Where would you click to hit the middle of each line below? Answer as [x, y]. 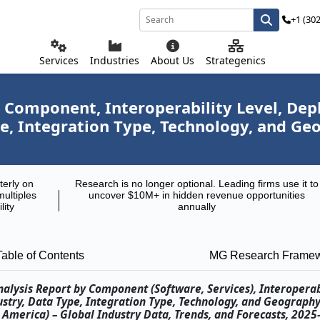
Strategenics [236, 60]
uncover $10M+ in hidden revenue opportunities [197, 195]
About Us [172, 60]
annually [197, 206]
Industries [115, 60]
